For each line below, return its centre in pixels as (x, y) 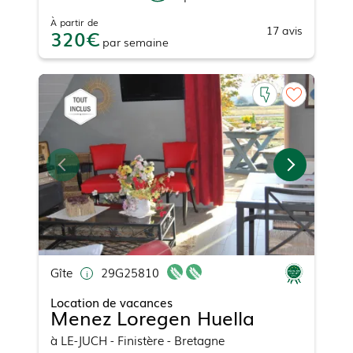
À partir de (74, 22)
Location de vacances (111, 302)
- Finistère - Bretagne (166, 340)
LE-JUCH (84, 340)
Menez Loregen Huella (152, 318)
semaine (146, 41)
